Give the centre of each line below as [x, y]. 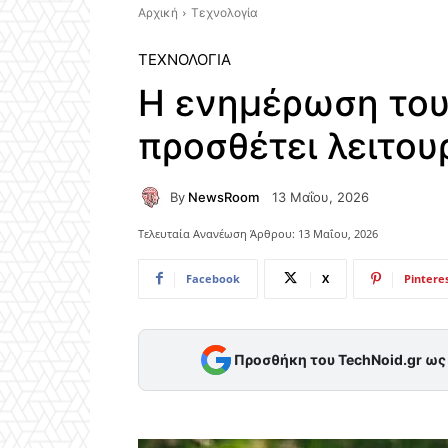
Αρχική [158, 12]
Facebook [213, 278]
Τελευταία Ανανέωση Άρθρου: [216, 233]
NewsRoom [223, 196]
